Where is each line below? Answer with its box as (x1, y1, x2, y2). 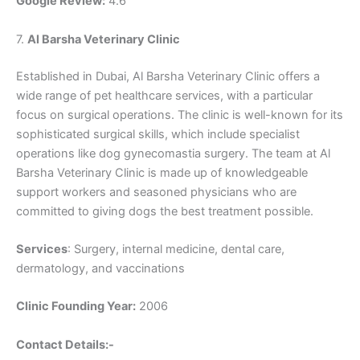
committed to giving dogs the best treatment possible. (16, 203, 313, 219)
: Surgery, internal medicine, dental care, (67, 241, 284, 256)
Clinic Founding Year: (16, 299, 136, 314)
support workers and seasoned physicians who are (16, 184, 297, 199)
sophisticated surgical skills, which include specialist (16, 126, 300, 141)
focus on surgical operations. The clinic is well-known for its (16, 107, 343, 122)
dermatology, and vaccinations (16, 260, 185, 276)
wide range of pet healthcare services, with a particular (16, 88, 313, 103)
